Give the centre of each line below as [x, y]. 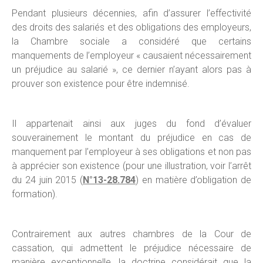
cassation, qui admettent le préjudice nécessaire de [131, 248]
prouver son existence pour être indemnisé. [101, 84]
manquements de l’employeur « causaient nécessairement [131, 55]
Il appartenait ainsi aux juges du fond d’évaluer [131, 124]
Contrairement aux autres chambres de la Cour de [131, 234]
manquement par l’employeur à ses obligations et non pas [131, 152]
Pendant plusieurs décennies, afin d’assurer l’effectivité [131, 13]
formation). [35, 194]
